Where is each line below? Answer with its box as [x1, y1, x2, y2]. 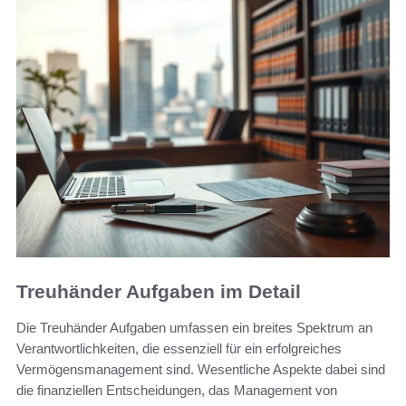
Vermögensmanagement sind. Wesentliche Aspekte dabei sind [16, 362, 385, 378]
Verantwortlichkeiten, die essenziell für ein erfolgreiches [16, 341, 342, 357]
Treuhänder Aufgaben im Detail [16, 281, 301, 303]
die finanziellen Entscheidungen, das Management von [16, 382, 337, 399]
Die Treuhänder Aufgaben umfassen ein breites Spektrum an [16, 320, 372, 336]
